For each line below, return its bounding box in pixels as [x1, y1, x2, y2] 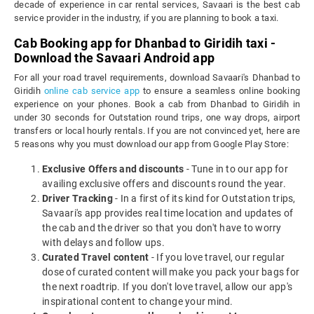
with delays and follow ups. [42, 237, 165, 249]
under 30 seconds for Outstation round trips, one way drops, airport [14, 112, 300, 123]
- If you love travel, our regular [149, 252, 285, 264]
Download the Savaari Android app [14, 50, 214, 66]
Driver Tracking [42, 193, 113, 205]
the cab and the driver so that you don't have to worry [42, 222, 282, 234]
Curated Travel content [42, 252, 149, 264]
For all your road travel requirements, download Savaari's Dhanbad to [14, 72, 300, 83]
